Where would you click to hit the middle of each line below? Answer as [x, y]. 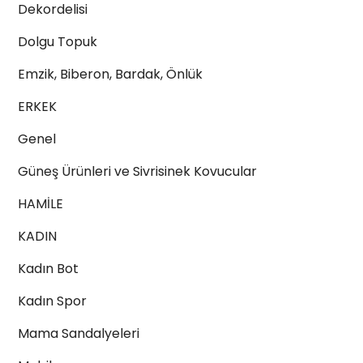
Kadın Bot [48, 269]
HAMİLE [41, 204]
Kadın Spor [52, 301]
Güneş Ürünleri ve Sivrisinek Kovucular [137, 171]
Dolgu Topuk [58, 42]
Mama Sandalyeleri [79, 333]
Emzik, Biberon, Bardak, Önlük [110, 74]
